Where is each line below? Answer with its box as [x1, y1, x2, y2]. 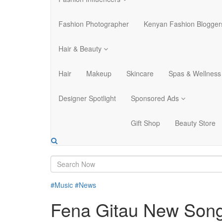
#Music [51, 180, 73, 190]
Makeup [86, 68, 111, 78]
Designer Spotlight [58, 93, 116, 103]
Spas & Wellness [168, 68, 221, 78]
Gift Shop [131, 118, 160, 128]
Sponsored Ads [131, 93, 181, 103]
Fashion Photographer [58, 19, 129, 29]
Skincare [126, 68, 154, 78]
